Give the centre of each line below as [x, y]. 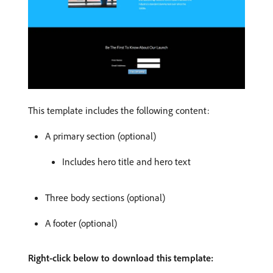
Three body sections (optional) [105, 198]
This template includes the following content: [119, 111]
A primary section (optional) [101, 136]
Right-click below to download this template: [121, 258]
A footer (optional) [81, 223]
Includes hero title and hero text [126, 162]
